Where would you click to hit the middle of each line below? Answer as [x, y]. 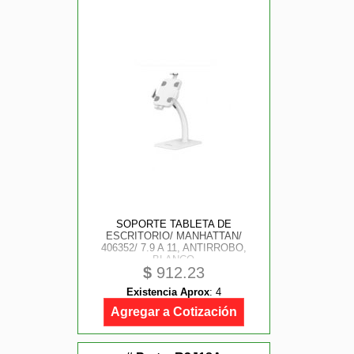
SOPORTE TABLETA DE [173, 224]
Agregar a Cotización [174, 312]
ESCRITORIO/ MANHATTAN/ [173, 236]
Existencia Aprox [168, 292]
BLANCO [174, 260]
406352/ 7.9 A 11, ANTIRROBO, [173, 248]
